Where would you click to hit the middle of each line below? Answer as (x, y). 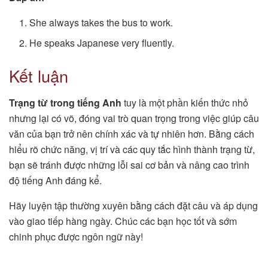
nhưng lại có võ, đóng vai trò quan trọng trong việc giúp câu (134, 118)
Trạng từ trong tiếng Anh (65, 103)
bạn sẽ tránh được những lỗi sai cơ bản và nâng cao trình (129, 165)
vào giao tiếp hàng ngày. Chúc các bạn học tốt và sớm (123, 221)
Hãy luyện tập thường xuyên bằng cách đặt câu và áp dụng (133, 205)
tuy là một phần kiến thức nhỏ (185, 103)
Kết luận (39, 76)
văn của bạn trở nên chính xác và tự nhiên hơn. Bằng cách (132, 134)
